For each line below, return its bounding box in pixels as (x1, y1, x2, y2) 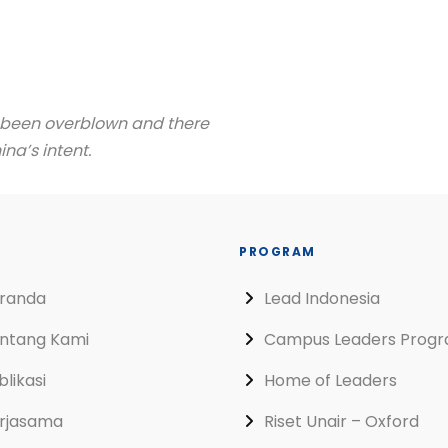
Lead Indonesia (264, 287, 380, 310)
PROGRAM (239, 243, 316, 260)
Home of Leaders (264, 369, 397, 392)
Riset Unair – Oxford (264, 410, 419, 433)
